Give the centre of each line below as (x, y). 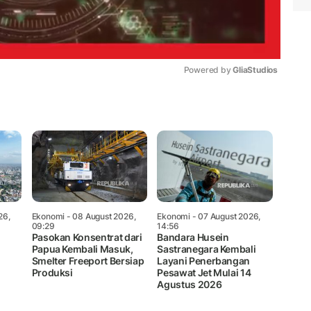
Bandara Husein (193, 237)
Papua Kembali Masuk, (82, 249)
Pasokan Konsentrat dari (87, 237)
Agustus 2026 (190, 284)
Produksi (52, 272)
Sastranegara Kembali (207, 249)
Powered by (208, 69)
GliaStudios (255, 69)
